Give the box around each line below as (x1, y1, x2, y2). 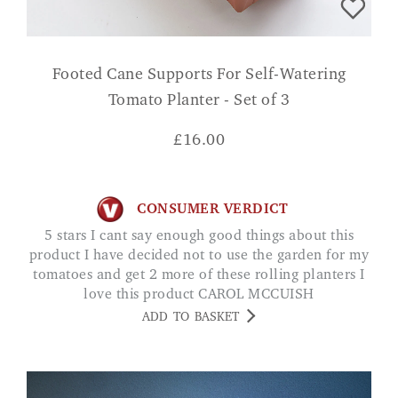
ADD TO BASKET (142, 312, 239, 325)
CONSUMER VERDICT (137, 202, 288, 217)
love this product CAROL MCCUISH (84, 288, 314, 303)
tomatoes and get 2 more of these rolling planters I (33, 268, 365, 283)
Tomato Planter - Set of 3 (107, 93, 291, 110)
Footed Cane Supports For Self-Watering (52, 68, 346, 84)
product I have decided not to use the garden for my (28, 249, 370, 264)
